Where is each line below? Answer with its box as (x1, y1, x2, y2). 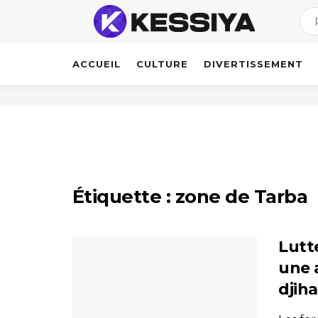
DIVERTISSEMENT (204, 58, 303, 70)
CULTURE (136, 58, 188, 70)
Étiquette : (72, 185, 175, 208)
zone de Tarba (175, 185, 308, 208)
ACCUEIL (72, 58, 121, 70)
